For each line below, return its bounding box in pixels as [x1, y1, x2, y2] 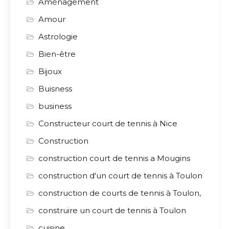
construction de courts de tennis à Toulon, [38, 188, 201, 198]
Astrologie [38, 32, 78, 41]
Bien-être [38, 49, 76, 59]
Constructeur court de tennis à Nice [38, 119, 177, 128]
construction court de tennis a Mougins [38, 153, 190, 163]
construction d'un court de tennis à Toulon [38, 171, 202, 180]
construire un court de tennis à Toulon [38, 205, 186, 215]
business [38, 101, 72, 111]
